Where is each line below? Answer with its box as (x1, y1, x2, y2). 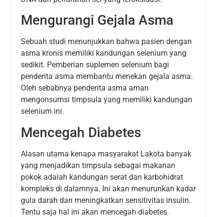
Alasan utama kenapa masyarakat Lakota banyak (21, 149, 192, 158)
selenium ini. (21, 107, 64, 116)
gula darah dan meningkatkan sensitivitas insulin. (21, 195, 191, 205)
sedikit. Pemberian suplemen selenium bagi (21, 60, 170, 70)
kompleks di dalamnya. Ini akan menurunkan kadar (21, 184, 196, 193)
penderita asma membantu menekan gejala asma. (21, 72, 193, 81)
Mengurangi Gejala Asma (21, 12, 174, 29)
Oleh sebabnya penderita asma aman (21, 83, 149, 93)
